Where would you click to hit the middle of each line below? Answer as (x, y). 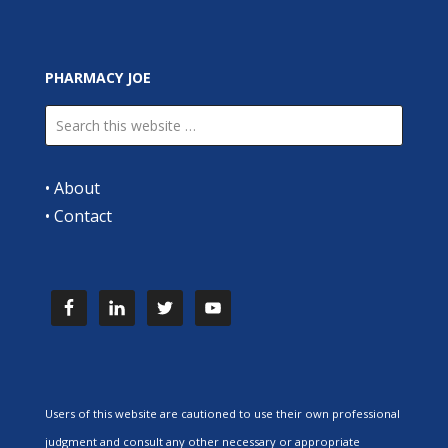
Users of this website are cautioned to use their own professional (222, 413)
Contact (82, 215)
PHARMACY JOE (97, 77)
